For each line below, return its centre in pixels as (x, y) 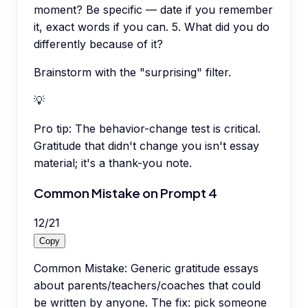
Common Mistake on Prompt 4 (125, 192)
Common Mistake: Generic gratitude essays (146, 268)
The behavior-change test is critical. (168, 129)
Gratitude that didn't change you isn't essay (146, 146)
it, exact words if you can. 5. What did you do (152, 27)
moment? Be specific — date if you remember (153, 10)
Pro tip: (53, 129)
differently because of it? (98, 44)
